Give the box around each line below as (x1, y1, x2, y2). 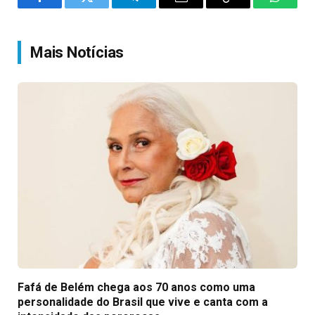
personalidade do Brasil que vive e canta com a (18, 295, 268, 309)
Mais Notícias (30, 43, 124, 61)
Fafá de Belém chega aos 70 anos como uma (18, 281, 255, 295)
